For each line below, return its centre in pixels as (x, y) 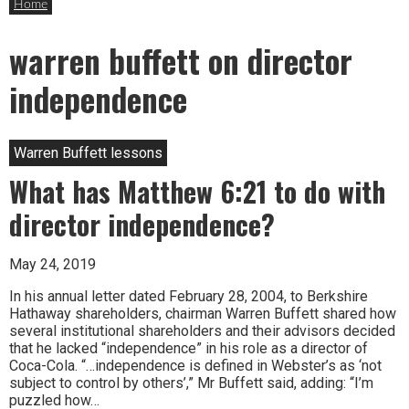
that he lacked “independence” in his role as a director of (189, 348)
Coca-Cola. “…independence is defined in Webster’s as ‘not (195, 365)
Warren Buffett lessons (88, 152)
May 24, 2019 (52, 264)
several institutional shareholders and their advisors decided (202, 330)
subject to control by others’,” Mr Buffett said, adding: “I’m (191, 383)
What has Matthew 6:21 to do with (197, 191)
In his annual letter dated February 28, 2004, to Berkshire (189, 296)
